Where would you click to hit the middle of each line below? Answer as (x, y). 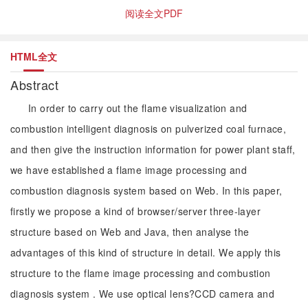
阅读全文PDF (154, 13)
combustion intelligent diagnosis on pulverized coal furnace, (148, 129)
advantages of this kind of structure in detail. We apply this (146, 252)
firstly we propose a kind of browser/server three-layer (136, 211)
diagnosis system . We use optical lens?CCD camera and (143, 294)
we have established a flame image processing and (129, 170)
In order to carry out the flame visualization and (138, 108)
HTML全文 (34, 56)
